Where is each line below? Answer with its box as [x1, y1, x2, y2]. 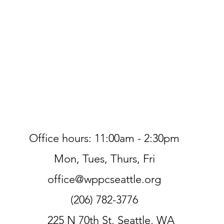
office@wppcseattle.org [47, 172, 161, 186]
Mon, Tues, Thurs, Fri [53, 152, 155, 165]
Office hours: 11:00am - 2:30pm [29, 131, 179, 145]
